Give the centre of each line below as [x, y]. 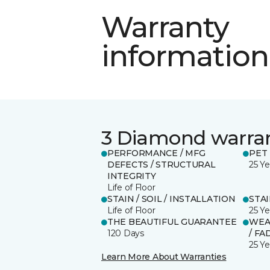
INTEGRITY [132, 176]
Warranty [165, 27]
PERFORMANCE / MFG [156, 153]
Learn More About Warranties [164, 256]
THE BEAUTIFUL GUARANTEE [172, 221]
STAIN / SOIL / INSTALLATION [171, 199]
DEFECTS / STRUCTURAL [162, 164]
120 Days [126, 233]
